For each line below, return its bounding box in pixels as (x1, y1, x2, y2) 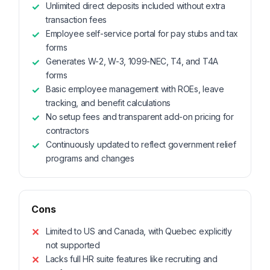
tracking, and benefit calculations (46, 98, 171, 108)
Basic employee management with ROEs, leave (46, 84, 224, 95)
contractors (46, 125, 89, 136)
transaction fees (46, 14, 107, 25)
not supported (46, 240, 100, 251)
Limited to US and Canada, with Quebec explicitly (46, 226, 232, 237)
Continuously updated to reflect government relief (46, 139, 236, 150)
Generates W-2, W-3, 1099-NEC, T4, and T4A (46, 56, 218, 67)
